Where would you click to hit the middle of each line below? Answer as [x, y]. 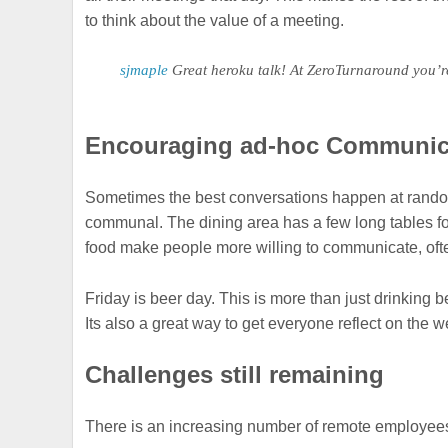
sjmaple [143, 70]
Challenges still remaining [235, 374]
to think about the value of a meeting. [215, 20]
